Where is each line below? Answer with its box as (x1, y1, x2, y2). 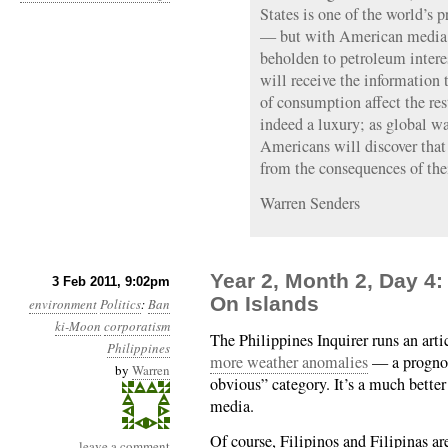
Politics (100, 295, 141, 313)
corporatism (104, 317, 170, 335)
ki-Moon (55, 317, 101, 335)
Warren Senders (260, 192, 360, 214)
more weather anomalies (210, 351, 368, 373)
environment (29, 295, 97, 313)
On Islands (210, 292, 319, 315)
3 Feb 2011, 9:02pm (52, 274, 170, 289)
